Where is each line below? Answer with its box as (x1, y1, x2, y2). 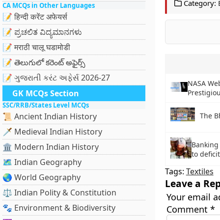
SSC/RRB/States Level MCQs (2, 101, 89, 110)
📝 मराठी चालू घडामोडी (2, 42, 70, 53)
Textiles (186, 166, 214, 177)
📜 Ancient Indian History (2, 111, 97, 122)
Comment (166, 203, 210, 215)
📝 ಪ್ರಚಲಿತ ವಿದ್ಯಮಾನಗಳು (2, 27, 82, 37)
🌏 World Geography (2, 172, 81, 183)
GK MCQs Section (12, 88, 79, 99)
